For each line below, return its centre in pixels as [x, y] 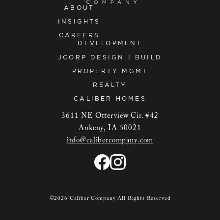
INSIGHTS [79, 22]
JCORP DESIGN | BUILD [110, 57]
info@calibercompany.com [110, 141]
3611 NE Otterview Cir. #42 [110, 116]
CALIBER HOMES [110, 99]
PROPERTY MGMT [110, 71]
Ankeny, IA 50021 [110, 129]
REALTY [110, 84]
